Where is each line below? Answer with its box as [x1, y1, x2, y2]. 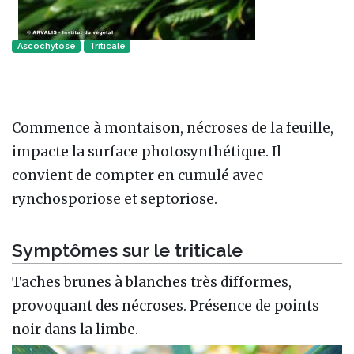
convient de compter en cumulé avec [12, 166, 263, 184]
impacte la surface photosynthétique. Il [12, 142, 281, 160]
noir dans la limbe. [12, 321, 138, 339]
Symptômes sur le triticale [12, 239, 243, 261]
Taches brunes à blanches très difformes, [12, 273, 292, 292]
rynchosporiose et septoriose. [12, 190, 217, 208]
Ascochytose [17, 40, 76, 51]
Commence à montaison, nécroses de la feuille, [12, 119, 333, 137]
